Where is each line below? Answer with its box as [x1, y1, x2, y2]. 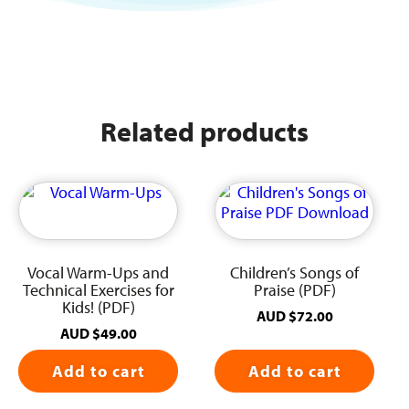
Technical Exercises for [22, 279, 174, 301]
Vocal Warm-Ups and [27, 262, 170, 284]
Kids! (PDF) [61, 297, 135, 319]
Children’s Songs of [230, 262, 360, 284]
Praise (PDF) [253, 279, 336, 301]
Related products [100, 114, 309, 149]
